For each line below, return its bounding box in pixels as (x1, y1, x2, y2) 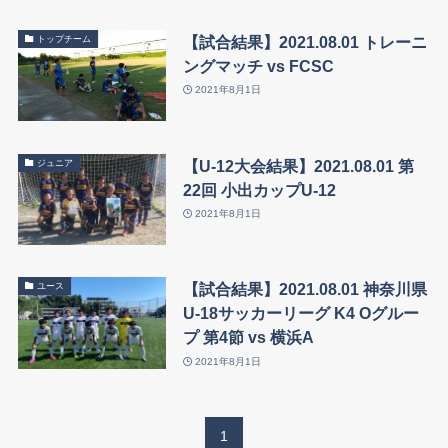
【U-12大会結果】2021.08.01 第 (182, 156, 414, 175)
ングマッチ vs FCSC (182, 56, 334, 75)
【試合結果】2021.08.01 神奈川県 (182, 280, 427, 299)
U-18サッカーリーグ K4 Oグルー (182, 304, 419, 323)
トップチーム (37, 33, 92, 44)
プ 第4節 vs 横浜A (182, 328, 314, 347)
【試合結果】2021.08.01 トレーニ (182, 32, 427, 51)
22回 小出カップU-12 (182, 180, 336, 199)
